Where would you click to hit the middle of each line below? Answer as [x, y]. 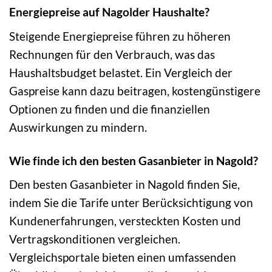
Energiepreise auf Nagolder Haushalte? [109, 12]
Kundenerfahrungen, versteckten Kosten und [125, 221]
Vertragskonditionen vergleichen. [95, 239]
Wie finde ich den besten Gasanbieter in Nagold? [134, 160]
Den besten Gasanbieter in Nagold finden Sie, [124, 185]
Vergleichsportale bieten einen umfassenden [123, 257]
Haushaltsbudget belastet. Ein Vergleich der [121, 72]
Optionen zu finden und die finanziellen [110, 109]
